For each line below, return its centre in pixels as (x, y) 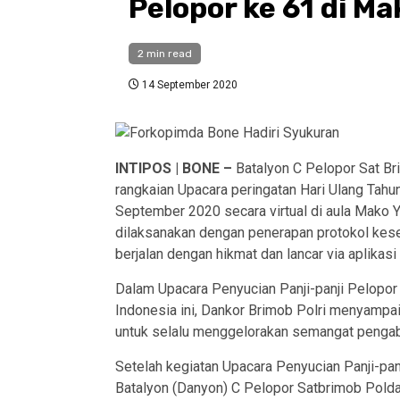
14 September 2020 (188, 85)
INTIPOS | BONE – (175, 169)
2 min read (164, 54)
